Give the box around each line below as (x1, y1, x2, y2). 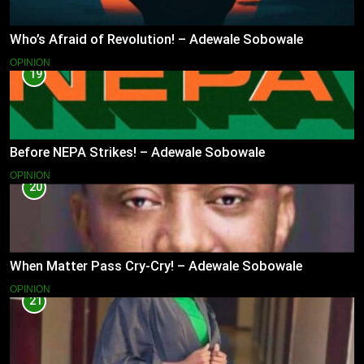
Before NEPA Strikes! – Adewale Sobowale (10, 145, 265, 161)
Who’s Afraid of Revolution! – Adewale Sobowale (10, 31, 303, 47)
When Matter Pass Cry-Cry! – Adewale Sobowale (10, 258, 302, 275)
